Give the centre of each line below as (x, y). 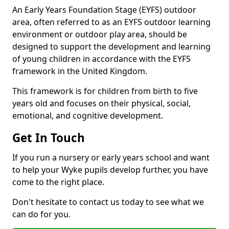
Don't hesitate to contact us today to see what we (108, 202)
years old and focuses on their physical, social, (101, 103)
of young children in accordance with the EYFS (101, 59)
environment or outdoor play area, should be (100, 34)
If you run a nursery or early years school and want (111, 157)
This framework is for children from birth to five (105, 91)
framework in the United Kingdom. (80, 71)
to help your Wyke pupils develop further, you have (110, 170)
